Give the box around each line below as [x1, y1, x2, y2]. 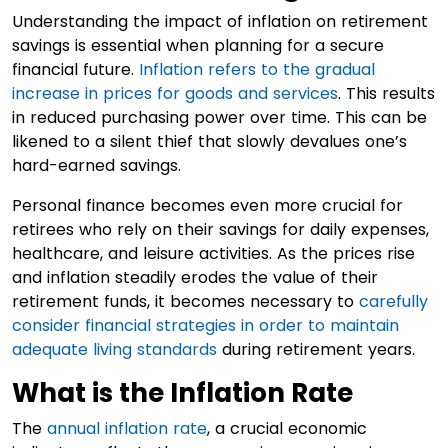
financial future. [12, 58, 139, 81]
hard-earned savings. [12, 154, 181, 177]
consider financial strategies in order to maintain [12, 314, 399, 337]
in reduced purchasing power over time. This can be [12, 106, 427, 129]
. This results [338, 82, 435, 105]
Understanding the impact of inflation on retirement [12, 10, 428, 33]
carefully [359, 290, 428, 313]
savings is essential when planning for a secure [12, 34, 384, 57]
